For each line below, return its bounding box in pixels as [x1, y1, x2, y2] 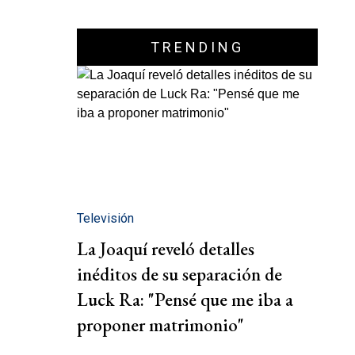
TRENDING [151, 39, 244, 55]
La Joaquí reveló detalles [77, 237, 254, 261]
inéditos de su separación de [77, 262, 282, 287]
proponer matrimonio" [77, 313, 244, 338]
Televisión [77, 211, 134, 227]
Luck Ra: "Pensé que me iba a [77, 288, 293, 312]
